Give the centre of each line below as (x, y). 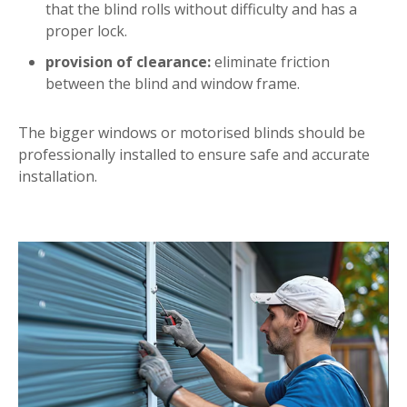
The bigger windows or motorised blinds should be (192, 133)
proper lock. (86, 31)
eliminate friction (270, 62)
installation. (58, 177)
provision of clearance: (128, 62)
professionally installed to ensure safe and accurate (194, 155)
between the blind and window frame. (173, 84)
